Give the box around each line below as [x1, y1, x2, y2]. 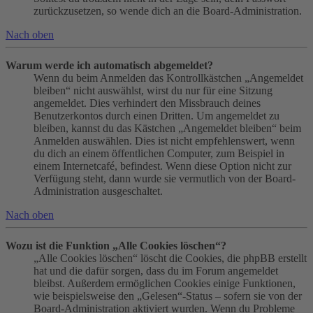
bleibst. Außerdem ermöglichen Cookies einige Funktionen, [34, 277, 296, 290]
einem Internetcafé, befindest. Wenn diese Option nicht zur [34, 160, 291, 173]
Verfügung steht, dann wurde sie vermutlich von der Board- [34, 173, 296, 185]
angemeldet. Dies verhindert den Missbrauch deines [34, 97, 261, 110]
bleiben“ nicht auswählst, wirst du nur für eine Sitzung [34, 85, 272, 97]
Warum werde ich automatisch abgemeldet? [6, 59, 213, 72]
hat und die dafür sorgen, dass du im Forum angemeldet [34, 265, 278, 277]
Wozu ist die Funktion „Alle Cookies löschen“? [6, 240, 226, 252]
